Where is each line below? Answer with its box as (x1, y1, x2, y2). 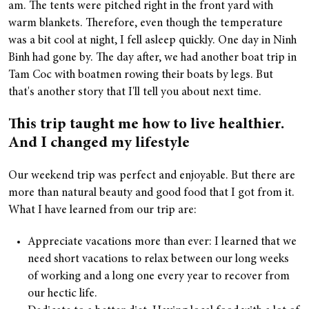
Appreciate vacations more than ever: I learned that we (28, 236, 297, 248)
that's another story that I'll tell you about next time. (8, 86, 261, 99)
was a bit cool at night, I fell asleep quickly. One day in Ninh (8, 34, 297, 47)
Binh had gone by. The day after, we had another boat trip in (8, 52, 297, 64)
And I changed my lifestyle (8, 135, 190, 151)
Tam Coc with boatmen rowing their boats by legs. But (8, 69, 273, 81)
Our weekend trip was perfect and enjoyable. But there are (8, 170, 295, 182)
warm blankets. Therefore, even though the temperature (8, 17, 283, 30)
